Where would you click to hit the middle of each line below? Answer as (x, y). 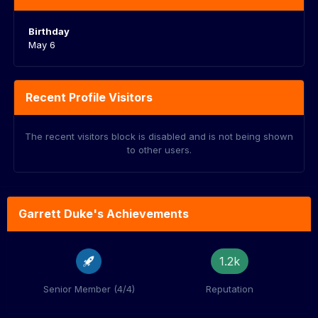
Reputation (229, 289)
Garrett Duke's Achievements (104, 214)
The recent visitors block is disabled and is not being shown (159, 136)
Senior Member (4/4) (89, 289)
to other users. (159, 150)
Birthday (49, 31)
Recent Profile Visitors (89, 97)
